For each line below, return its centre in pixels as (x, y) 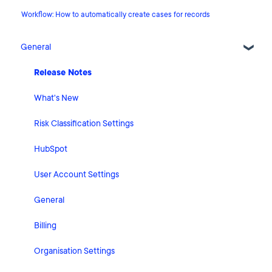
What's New (56, 98)
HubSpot (51, 149)
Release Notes (63, 72)
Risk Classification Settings (84, 123)
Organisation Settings (74, 251)
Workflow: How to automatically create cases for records (116, 15)
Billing (45, 225)
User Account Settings (76, 174)
